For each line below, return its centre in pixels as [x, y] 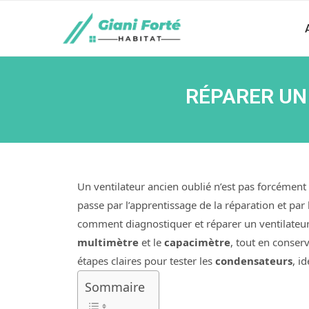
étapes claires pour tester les [146, 261]
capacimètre [197, 242]
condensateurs [254, 261]
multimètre [108, 242]
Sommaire [115, 287]
